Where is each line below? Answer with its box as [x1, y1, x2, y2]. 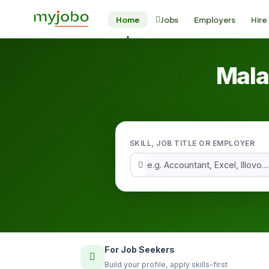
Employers [194, 14, 236, 25]
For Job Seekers [104, 244, 175, 255]
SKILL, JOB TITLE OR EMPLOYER [130, 139, 255, 148]
